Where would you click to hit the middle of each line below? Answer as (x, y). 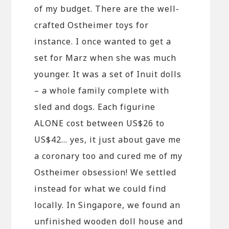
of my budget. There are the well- (107, 8)
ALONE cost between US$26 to (100, 123)
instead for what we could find (100, 188)
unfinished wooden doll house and (109, 221)
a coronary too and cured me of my (109, 156)
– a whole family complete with (102, 90)
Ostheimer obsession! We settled (106, 172)
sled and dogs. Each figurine (95, 107)
